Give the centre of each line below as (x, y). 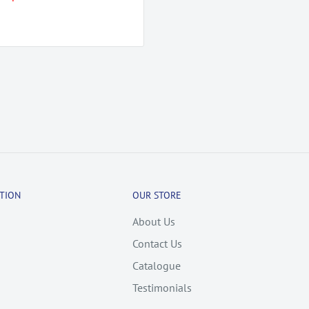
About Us (154, 221)
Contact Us (157, 243)
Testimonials (162, 287)
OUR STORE (157, 195)
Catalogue (157, 265)
